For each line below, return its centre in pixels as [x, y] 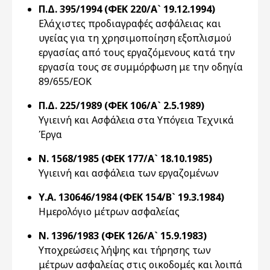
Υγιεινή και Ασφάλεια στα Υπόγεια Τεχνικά [136, 120]
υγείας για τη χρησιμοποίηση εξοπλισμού [135, 38]
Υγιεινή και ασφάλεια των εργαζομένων [129, 173]
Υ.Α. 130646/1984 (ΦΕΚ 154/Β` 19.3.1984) [131, 197]
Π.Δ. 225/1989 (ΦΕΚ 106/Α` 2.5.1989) [121, 105]
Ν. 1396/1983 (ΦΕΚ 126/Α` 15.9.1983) [123, 236]
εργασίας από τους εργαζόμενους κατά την [137, 52]
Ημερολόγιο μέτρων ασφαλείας [109, 212]
